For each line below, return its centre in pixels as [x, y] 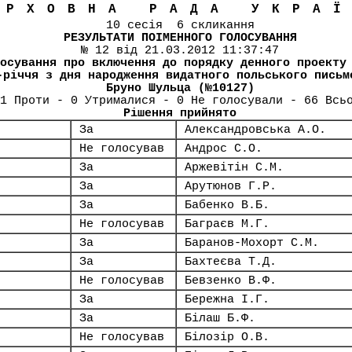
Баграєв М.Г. [227, 224]
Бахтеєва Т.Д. [231, 262]
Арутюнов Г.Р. [231, 186]
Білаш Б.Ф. [220, 318]
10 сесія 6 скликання [180, 25]
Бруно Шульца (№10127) [180, 88]
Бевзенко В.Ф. [231, 280]
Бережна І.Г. [227, 299]
